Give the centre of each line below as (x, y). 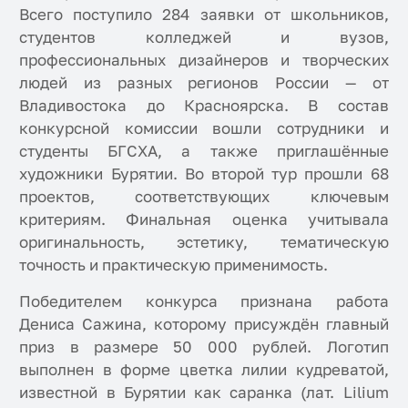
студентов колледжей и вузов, (204, 36)
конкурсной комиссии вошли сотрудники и (204, 127)
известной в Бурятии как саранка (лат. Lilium (204, 392)
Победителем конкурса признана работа (204, 301)
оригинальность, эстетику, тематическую (204, 241)
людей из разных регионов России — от (204, 82)
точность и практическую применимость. (174, 264)
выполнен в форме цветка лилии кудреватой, (204, 369)
